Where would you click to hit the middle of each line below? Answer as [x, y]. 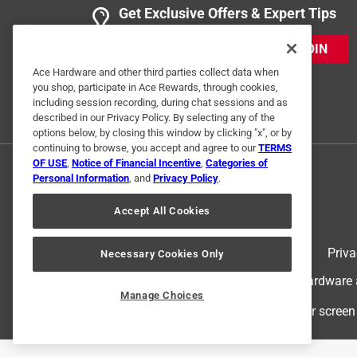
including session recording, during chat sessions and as [160, 103]
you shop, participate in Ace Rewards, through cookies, [155, 88]
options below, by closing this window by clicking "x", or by [162, 133]
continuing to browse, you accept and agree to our [145, 148]
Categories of [237, 163]
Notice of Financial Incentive [136, 163]
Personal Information [81, 178]
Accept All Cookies [162, 211]
